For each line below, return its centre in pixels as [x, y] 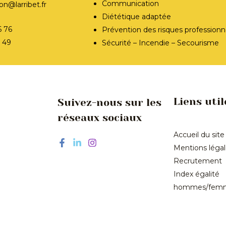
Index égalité [196, 174]
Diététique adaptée [137, 16]
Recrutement [198, 161]
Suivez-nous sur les [109, 102]
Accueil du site [199, 135]
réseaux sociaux [100, 118]
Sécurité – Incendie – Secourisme [161, 43]
